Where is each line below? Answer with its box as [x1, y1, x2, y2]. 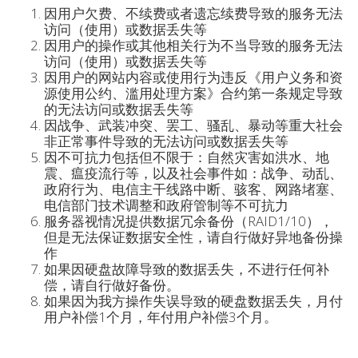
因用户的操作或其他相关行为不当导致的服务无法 [44, 36, 343, 54]
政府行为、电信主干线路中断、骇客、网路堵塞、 [44, 180, 343, 198]
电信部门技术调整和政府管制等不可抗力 [44, 196, 288, 214]
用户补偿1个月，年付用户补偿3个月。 [44, 308, 277, 326]
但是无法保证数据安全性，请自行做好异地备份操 [44, 228, 343, 246]
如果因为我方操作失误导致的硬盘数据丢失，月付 [44, 292, 343, 310]
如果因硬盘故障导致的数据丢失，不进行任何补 [44, 260, 329, 278]
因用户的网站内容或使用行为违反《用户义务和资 [44, 68, 343, 86]
